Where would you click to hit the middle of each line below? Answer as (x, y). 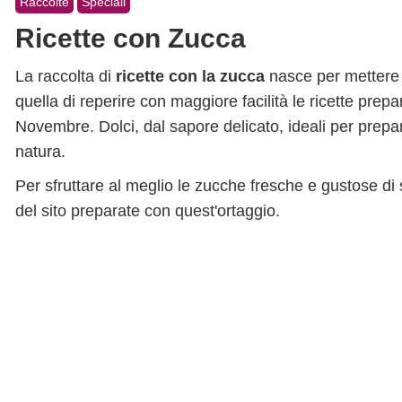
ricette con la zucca (190, 76)
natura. (40, 152)
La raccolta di (66, 76)
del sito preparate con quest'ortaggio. (148, 211)
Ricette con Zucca (131, 38)
